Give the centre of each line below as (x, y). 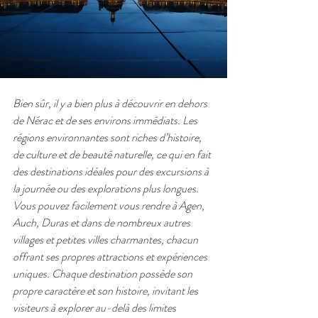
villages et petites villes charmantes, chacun (106, 240)
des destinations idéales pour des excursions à (112, 171)
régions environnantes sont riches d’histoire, (108, 137)
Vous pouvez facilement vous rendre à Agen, (110, 205)
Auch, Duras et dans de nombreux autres (103, 223)
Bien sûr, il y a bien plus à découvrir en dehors (111, 103)
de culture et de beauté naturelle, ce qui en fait (113, 154)
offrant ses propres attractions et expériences (111, 257)
